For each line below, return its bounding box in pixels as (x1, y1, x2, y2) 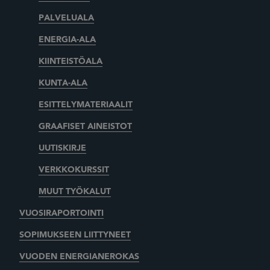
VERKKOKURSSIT (39, 165, 109, 174)
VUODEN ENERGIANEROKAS (19, 252, 139, 261)
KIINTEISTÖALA (39, 57, 102, 66)
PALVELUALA (39, 13, 94, 22)
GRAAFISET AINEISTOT (39, 122, 132, 131)
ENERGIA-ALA (39, 35, 96, 44)
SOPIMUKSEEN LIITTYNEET (19, 230, 131, 239)
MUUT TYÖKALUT (39, 187, 111, 196)
